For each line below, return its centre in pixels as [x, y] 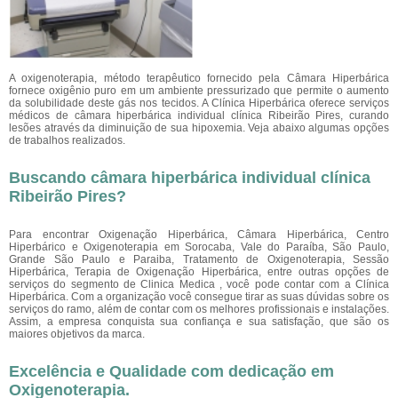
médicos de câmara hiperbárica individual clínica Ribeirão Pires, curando [199, 115]
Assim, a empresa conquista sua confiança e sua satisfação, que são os [199, 322]
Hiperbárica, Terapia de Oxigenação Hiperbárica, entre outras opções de [199, 272]
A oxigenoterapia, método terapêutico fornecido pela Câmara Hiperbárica [199, 78]
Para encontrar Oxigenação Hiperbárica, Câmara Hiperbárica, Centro [199, 235]
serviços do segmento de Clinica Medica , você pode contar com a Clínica [199, 284]
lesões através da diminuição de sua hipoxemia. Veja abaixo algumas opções [199, 128]
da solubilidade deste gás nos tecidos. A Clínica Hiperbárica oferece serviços [199, 103]
